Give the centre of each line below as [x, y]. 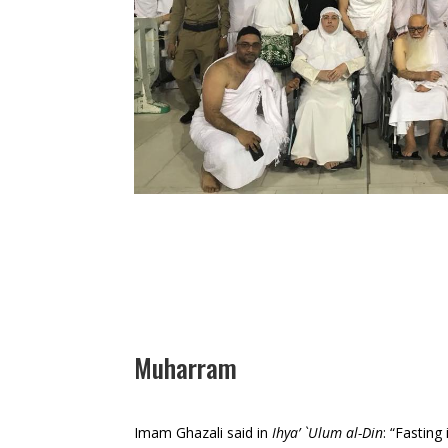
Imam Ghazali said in [201, 432]
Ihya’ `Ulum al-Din [328, 432]
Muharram [186, 368]
